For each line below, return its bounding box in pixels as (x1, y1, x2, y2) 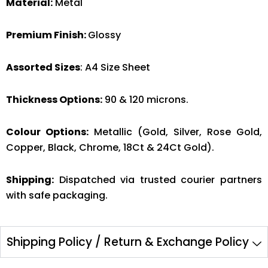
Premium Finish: (6, 28, 88, 42)
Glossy (88, 28, 121, 42)
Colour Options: (6, 124, 89, 139)
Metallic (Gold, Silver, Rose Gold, (89, 124, 262, 139)
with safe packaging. (6, 188, 108, 202)
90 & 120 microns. (102, 92, 188, 106)
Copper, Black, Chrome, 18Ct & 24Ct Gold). (6, 140, 214, 154)
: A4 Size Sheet (80, 60, 150, 74)
